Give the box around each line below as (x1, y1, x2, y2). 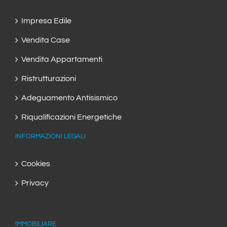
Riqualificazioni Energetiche (21, 113, 122, 122)
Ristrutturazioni (21, 74, 76, 83)
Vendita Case (21, 36, 70, 45)
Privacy (21, 179, 49, 187)
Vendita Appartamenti (21, 55, 102, 64)
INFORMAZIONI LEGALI (15, 133, 86, 140)
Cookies (21, 160, 50, 168)
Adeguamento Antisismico (21, 94, 118, 102)
